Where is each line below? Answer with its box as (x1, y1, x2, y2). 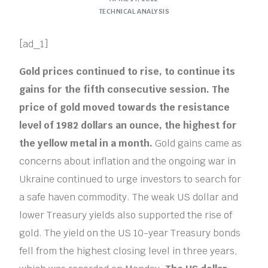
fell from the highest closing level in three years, (19, 244, 238, 257)
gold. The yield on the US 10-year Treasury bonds (19, 226, 241, 239)
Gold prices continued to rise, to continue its (19, 65, 236, 78)
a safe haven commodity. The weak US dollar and (19, 190, 239, 203)
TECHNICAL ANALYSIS (99, 7, 169, 16)
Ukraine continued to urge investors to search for (19, 172, 242, 185)
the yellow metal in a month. (19, 136, 156, 150)
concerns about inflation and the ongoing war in (19, 154, 236, 167)
